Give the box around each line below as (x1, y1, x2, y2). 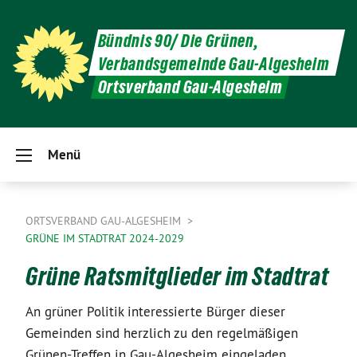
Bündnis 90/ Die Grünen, (97, 30, 259, 51)
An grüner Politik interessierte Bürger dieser (25, 303, 285, 320)
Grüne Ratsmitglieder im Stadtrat (25, 262, 329, 291)
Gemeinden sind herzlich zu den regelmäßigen (25, 324, 298, 342)
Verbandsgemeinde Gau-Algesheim (97, 53, 330, 74)
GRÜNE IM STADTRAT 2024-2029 (25, 231, 184, 245)
